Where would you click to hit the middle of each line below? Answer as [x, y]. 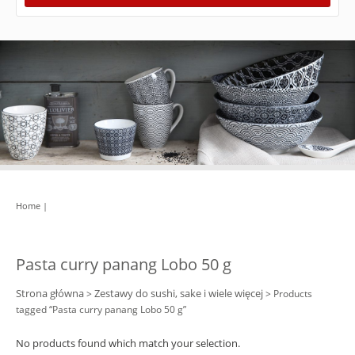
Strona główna [50, 293]
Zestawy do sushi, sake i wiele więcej [179, 293]
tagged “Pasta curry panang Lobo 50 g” [101, 309]
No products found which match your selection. [128, 344]
